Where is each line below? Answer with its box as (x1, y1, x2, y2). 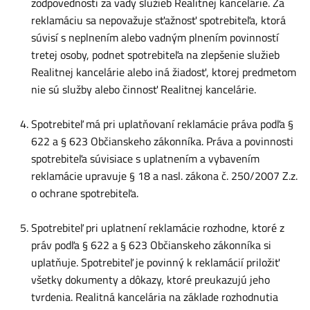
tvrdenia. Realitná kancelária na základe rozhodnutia (31, 289, 278, 305)
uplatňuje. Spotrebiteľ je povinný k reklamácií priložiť (31, 254, 280, 271)
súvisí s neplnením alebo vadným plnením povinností (31, 29, 279, 46)
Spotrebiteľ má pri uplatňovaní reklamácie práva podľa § (31, 116, 293, 132)
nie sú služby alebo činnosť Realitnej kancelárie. (31, 81, 256, 98)
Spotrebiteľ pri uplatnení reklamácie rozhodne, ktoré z (31, 219, 284, 236)
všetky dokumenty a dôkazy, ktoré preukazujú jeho (31, 271, 270, 288)
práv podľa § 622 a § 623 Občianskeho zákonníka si (31, 237, 271, 253)
